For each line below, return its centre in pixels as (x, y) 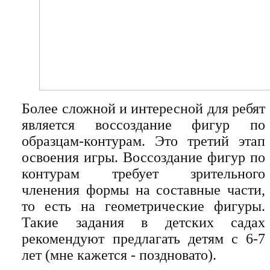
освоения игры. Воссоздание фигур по (143, 158)
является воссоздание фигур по (143, 125)
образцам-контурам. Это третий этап (143, 141)
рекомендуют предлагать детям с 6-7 (143, 239)
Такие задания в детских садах (143, 223)
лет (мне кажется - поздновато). (119, 255)
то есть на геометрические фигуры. (143, 206)
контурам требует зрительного (143, 174)
